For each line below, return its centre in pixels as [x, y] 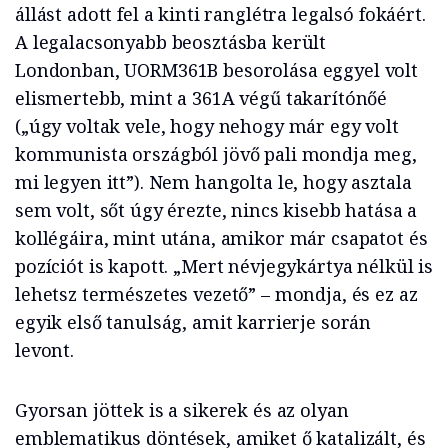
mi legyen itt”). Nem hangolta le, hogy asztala [213, 182]
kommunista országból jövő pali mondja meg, [216, 154]
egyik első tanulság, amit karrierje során [193, 322]
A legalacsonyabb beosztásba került [171, 42]
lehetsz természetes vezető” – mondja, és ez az [216, 294]
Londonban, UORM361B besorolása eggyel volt [216, 70]
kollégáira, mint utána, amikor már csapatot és [221, 238]
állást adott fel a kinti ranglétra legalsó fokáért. [220, 14]
